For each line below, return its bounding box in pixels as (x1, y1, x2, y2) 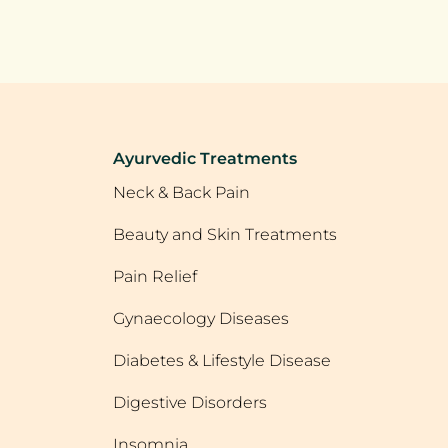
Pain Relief (113, 267, 197, 286)
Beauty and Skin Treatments (113, 225, 337, 244)
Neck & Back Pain (113, 183, 250, 202)
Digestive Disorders (113, 393, 267, 412)
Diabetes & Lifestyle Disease (113, 351, 331, 370)
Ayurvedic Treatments (113, 149, 297, 168)
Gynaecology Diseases (113, 309, 289, 328)
